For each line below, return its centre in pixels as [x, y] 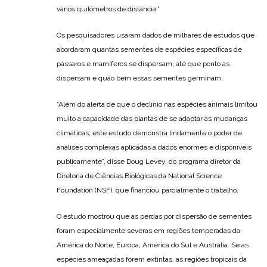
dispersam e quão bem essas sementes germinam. [140, 78]
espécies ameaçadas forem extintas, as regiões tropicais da [152, 260]
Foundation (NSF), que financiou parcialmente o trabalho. [148, 190]
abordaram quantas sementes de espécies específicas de [149, 50]
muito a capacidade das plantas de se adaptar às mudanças [152, 119]
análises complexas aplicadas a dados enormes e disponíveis [154, 148]
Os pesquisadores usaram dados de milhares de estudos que [156, 35]
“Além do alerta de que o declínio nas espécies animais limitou [157, 105]
